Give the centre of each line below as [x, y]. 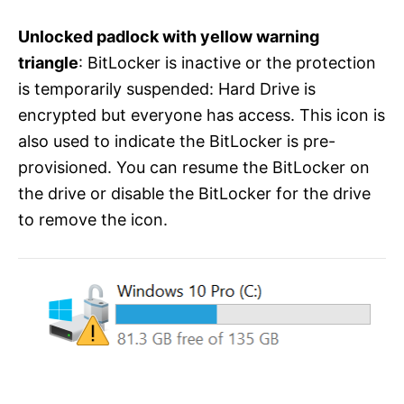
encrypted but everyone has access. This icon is [202, 115]
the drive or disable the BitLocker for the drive [194, 194]
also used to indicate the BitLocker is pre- [177, 142]
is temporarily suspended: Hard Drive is [167, 89]
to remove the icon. [93, 220]
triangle [48, 63]
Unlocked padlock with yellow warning [169, 37]
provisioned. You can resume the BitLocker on [194, 168]
